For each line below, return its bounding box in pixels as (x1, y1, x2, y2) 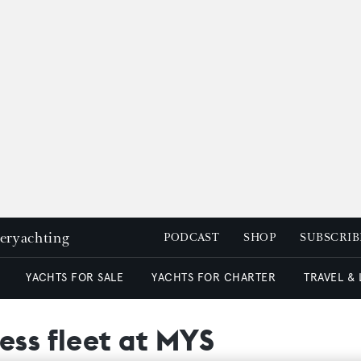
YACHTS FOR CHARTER (151, 271, 276, 284)
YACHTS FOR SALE (26, 271, 124, 284)
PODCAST (164, 230, 220, 244)
